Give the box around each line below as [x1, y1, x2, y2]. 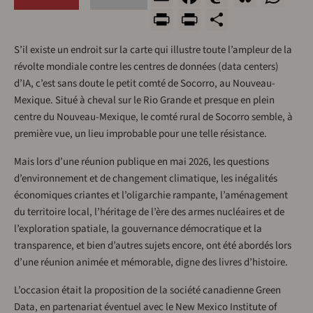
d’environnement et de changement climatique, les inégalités [14, 171, 277, 187]
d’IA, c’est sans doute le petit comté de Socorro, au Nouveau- [14, 76, 275, 92]
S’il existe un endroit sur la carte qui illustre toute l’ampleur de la [14, 43, 292, 58]
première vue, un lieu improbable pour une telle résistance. [14, 126, 267, 142]
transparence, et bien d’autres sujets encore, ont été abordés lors [14, 238, 291, 254]
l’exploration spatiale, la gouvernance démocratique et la [14, 221, 262, 237]
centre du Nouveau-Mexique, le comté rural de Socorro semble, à [14, 110, 293, 125]
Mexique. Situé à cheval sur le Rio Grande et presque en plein [14, 93, 275, 108]
